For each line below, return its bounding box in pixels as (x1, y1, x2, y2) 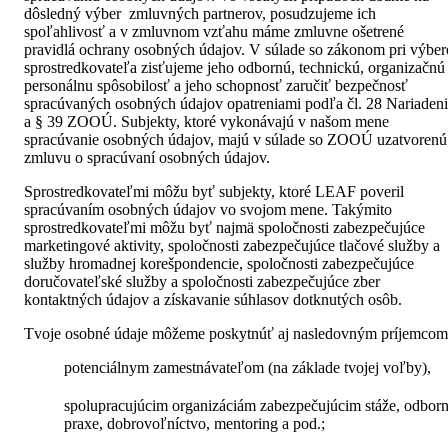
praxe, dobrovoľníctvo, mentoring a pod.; (64, 415, 325, 433)
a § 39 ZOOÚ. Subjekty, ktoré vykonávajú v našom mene (24, 113, 389, 131)
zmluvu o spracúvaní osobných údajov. (24, 149, 270, 167)
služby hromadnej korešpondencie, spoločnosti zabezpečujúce (24, 255, 414, 273)
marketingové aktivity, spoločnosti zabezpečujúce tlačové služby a (24, 237, 440, 255)
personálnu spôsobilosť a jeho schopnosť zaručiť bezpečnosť (24, 77, 408, 95)
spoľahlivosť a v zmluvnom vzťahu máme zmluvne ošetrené (24, 23, 404, 41)
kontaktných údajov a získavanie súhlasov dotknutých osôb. (24, 291, 402, 309)
